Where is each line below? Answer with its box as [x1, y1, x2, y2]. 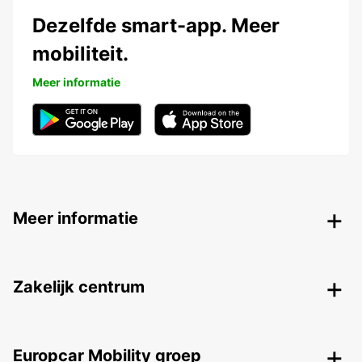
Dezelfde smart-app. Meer [32, 14, 280, 38]
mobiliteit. [32, 42, 128, 66]
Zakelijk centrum [13, 277, 145, 297]
